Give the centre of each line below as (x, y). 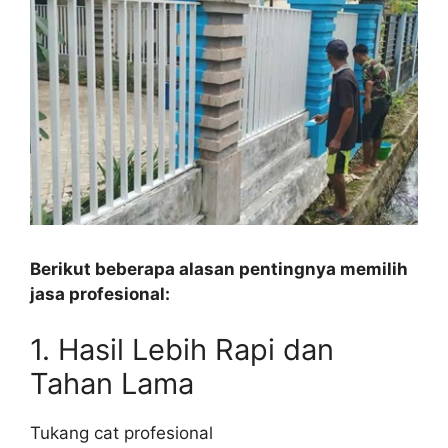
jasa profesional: (100, 294)
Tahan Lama (112, 383)
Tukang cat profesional (121, 432)
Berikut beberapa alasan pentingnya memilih (219, 269)
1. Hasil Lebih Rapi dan (182, 349)
